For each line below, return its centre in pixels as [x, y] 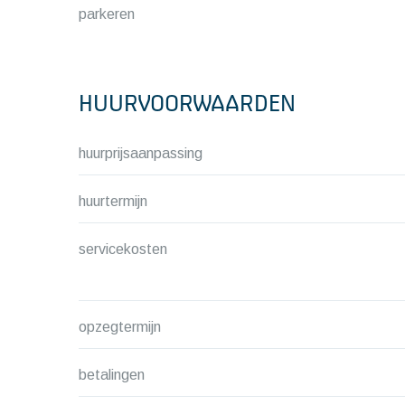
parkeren [107, 14]
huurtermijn [113, 201]
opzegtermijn [120, 327]
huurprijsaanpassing [141, 153]
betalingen [112, 375]
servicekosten [123, 249]
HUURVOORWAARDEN [187, 103]
